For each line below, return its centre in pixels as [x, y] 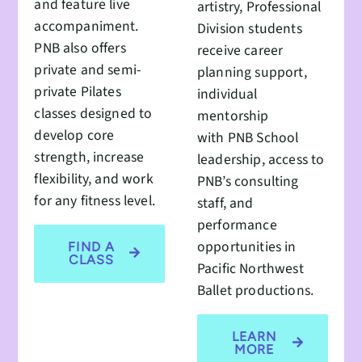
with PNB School [248, 137]
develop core [74, 135]
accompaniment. [86, 26]
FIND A [92, 246]
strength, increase [89, 157]
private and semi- [88, 69]
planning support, [252, 72]
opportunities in [247, 246]
